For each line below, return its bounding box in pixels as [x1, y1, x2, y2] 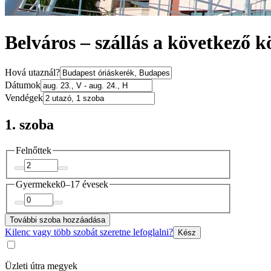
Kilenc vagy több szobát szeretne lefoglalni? [5, 227, 173, 238]
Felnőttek [16, 145, 51, 155]
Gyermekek [16, 179, 60, 190]
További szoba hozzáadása [10, 215, 105, 225]
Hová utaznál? [5, 67, 60, 78]
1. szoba [5, 116, 54, 132]
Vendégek [5, 93, 43, 103]
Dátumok [5, 80, 41, 91]
